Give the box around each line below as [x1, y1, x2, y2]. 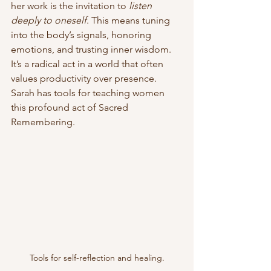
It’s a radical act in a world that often [11, 58, 166, 70]
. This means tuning [87, 15, 172, 27]
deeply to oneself [11, 15, 87, 27]
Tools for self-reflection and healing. [29, 252, 165, 263]
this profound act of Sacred [11, 102, 131, 114]
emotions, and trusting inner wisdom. [11, 44, 174, 56]
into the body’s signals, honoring [11, 29, 154, 41]
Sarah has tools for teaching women [11, 87, 167, 99]
